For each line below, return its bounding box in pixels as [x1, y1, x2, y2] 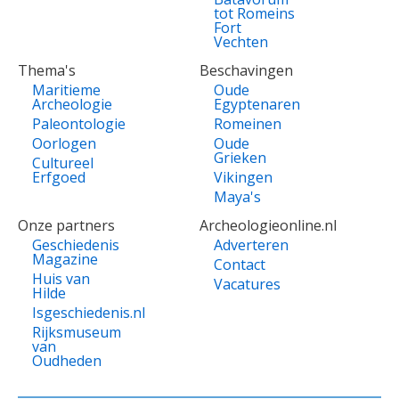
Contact [214, 255, 265, 275]
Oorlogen [32, 134, 96, 154]
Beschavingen [199, 61, 293, 81]
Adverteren [214, 235, 289, 256]
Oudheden [32, 351, 102, 371]
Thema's [18, 61, 76, 81]
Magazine [32, 249, 98, 270]
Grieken [214, 148, 266, 168]
